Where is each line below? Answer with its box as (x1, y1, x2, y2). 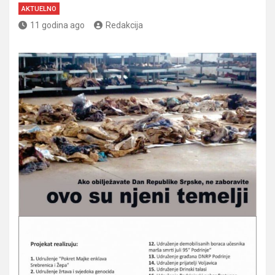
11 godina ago (30, 20, 85, 30)
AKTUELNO (21, 4, 56, 13)
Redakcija (106, 20, 143, 30)
